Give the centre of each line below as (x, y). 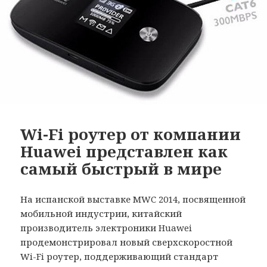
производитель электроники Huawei (106, 228)
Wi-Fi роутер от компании (131, 134)
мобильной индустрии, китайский (101, 214)
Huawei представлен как (124, 152)
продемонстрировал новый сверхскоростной (127, 242)
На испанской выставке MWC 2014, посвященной (133, 199)
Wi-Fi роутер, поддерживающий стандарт (119, 257)
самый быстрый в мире (121, 169)
